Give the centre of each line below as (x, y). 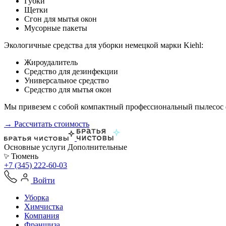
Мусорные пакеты (56, 28)
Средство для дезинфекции (71, 71)
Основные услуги (35, 147)
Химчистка (44, 207)
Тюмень (24, 156)
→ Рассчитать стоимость (47, 124)
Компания (42, 216)
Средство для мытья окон (68, 90)
